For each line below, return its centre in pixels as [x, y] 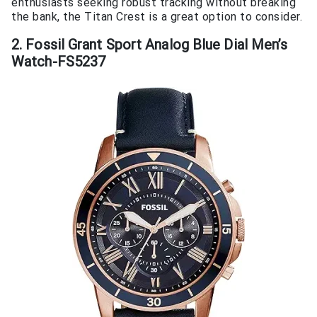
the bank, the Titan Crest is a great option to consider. [157, 17]
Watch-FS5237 [59, 61]
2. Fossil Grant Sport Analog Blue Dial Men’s [150, 44]
